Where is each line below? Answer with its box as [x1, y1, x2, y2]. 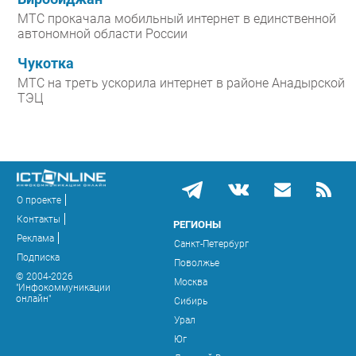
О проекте [17, 194, 61, 206]
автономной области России [17, 26, 188, 42]
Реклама [17, 232, 54, 244]
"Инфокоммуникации [16, 281, 110, 293]
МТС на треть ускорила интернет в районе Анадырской [17, 75, 345, 91]
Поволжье [174, 257, 219, 269]
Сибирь [174, 296, 207, 308]
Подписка [17, 251, 60, 263]
